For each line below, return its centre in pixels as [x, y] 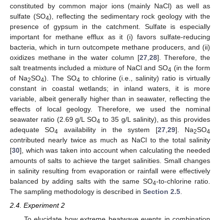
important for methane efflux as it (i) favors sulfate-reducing [110, 37]
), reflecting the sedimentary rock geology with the [129, 16]
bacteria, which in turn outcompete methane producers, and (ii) [110, 47]
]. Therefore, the [183, 58]
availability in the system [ [108, 130]
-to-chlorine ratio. [183, 181]
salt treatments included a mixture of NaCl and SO [89, 68]
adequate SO [32, 130]
